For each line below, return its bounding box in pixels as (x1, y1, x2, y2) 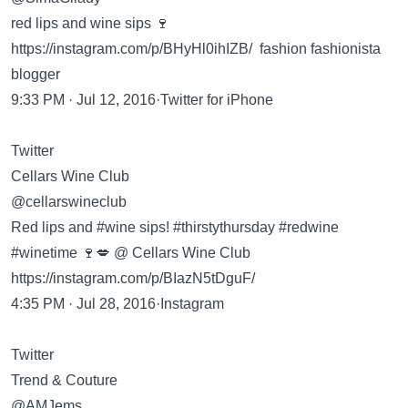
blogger (11, 66, 60, 82)
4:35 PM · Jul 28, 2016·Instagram (11, 296, 224, 311)
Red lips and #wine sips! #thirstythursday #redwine (11, 219, 339, 235)
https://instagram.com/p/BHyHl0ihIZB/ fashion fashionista (11, 41, 381, 56)
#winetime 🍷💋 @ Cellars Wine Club (11, 245, 250, 260)
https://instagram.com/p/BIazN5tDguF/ (11, 270, 255, 286)
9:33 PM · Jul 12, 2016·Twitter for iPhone (11, 92, 273, 107)
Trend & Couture (11, 372, 117, 388)
